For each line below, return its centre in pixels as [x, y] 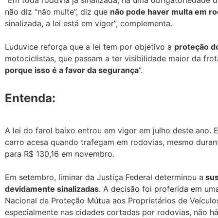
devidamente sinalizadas [52, 189]
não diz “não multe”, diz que [57, 11]
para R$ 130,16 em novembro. [60, 154]
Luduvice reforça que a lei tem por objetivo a [90, 46]
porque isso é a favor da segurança [72, 70]
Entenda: [30, 98]
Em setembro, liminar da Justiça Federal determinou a [104, 177]
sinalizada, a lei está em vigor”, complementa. [89, 23]
